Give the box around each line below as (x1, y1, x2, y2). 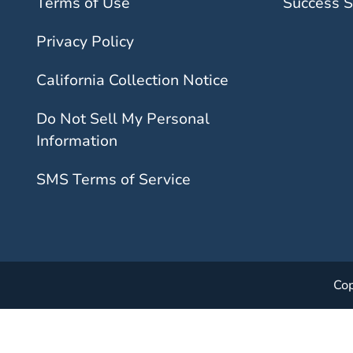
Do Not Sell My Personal (36, 109, 210, 129)
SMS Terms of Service (36, 169, 191, 190)
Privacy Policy (36, 32, 134, 52)
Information (36, 131, 117, 151)
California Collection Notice (36, 70, 229, 91)
